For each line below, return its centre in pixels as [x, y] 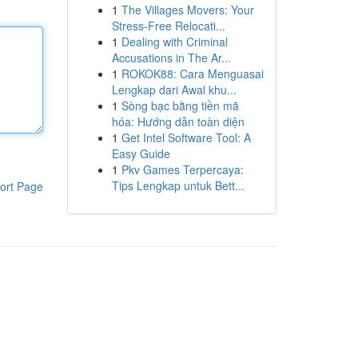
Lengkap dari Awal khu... [174, 89]
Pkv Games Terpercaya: [182, 169]
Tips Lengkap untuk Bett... [178, 185]
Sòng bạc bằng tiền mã [180, 105]
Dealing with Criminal [174, 42]
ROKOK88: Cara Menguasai [192, 74]
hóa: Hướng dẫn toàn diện [178, 121]
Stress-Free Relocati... [168, 26]
